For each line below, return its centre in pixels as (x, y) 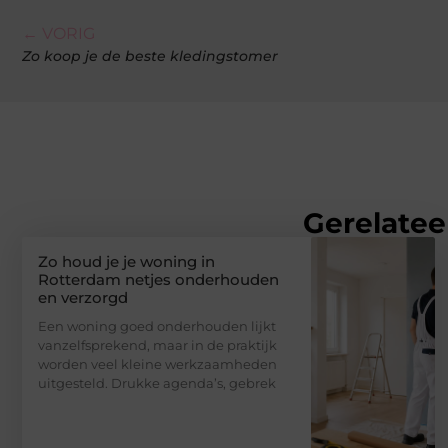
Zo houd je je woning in (126, 261)
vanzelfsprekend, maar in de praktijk (157, 344)
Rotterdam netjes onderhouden (158, 279)
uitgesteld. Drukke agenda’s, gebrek (157, 382)
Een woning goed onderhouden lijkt (157, 325)
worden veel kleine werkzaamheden (157, 363)
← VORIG (58, 33)
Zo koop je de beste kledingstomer (150, 55)
